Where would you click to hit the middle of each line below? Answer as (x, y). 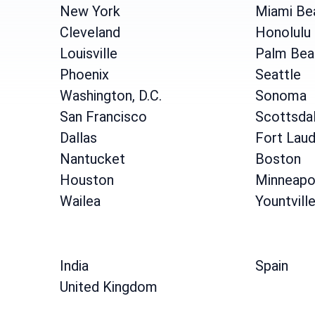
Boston (278, 159)
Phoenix (85, 75)
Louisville (89, 53)
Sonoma (281, 96)
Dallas (79, 138)
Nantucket (93, 159)
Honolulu (283, 32)
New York (90, 11)
